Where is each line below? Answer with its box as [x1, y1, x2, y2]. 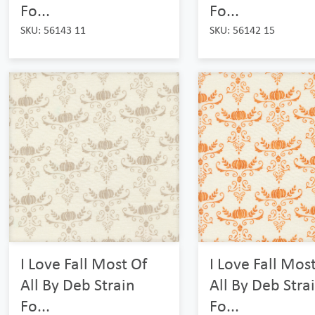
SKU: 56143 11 [20, 23, 86, 37]
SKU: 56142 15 [209, 23, 275, 37]
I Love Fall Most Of [20, 253, 148, 274]
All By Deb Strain [20, 274, 136, 295]
